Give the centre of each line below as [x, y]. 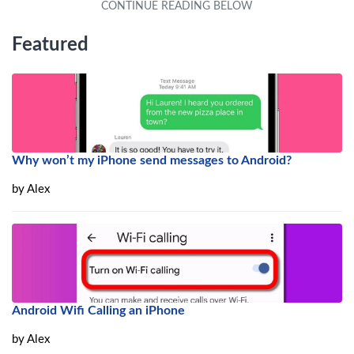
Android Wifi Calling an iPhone [98, 310]
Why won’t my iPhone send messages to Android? [152, 160]
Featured [50, 45]
